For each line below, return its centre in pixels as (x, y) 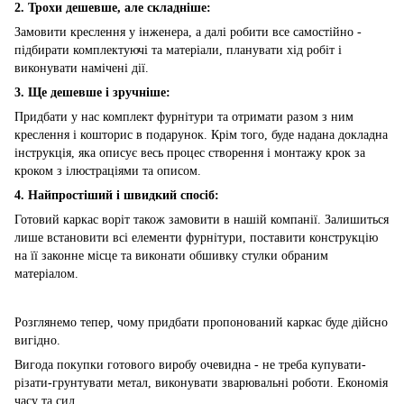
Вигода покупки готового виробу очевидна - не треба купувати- (190, 365)
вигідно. (37, 341)
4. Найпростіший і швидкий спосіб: (117, 196)
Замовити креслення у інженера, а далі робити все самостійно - (188, 32)
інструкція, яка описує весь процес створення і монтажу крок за (190, 153)
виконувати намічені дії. (83, 69)
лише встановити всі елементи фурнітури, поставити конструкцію (196, 238)
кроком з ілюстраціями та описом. (110, 171)
